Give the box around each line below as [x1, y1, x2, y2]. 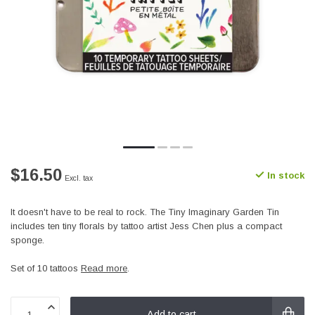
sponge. [11, 235, 44, 245]
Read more [81, 263, 127, 274]
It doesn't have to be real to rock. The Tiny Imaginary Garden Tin [11, 207, 279, 217]
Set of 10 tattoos [11, 263, 81, 274]
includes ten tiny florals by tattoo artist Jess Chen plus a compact [11, 221, 282, 231]
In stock [264, 169, 304, 181]
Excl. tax [65, 174, 93, 182]
